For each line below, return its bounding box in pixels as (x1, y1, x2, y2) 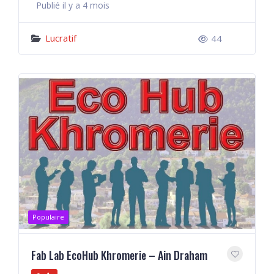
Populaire (32, 212, 64, 221)
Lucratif (45, 32, 76, 44)
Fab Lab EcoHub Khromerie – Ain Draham (31, 247, 207, 263)
